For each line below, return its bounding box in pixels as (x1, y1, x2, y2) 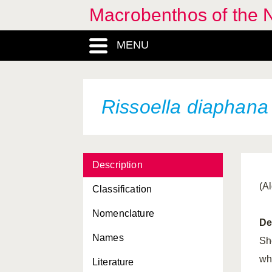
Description (92, 160, 143, 170)
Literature (92, 257, 134, 267)
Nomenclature (92, 208, 154, 219)
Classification (92, 184, 152, 194)
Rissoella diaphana (101, 96, 268, 118)
